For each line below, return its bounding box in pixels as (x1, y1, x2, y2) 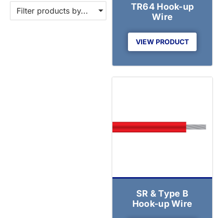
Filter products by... (17, 6, 88, 16)
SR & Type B (136, 188, 189, 199)
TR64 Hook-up (130, 1, 194, 12)
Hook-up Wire (132, 198, 193, 209)
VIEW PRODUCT (136, 37, 189, 46)
